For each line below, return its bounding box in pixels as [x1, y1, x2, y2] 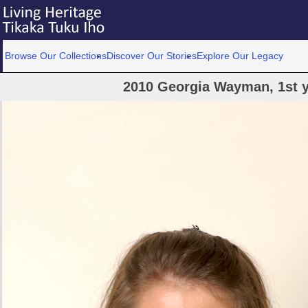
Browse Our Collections [5, 50, 107, 61]
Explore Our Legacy [197, 50, 284, 61]
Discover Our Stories [107, 50, 197, 61]
